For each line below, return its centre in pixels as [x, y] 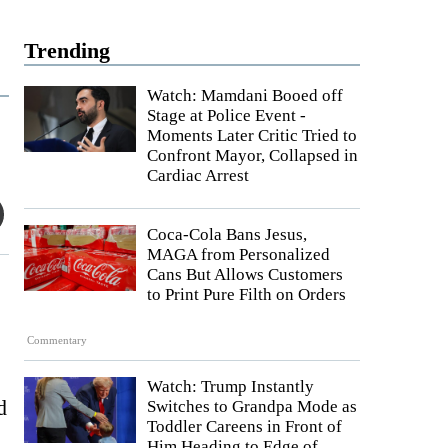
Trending [67, 50]
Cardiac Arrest [198, 175]
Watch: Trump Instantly [230, 387]
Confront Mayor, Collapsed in [252, 155]
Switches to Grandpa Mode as [252, 407]
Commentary [57, 340]
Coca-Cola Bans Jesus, [227, 234]
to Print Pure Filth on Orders [246, 294]
